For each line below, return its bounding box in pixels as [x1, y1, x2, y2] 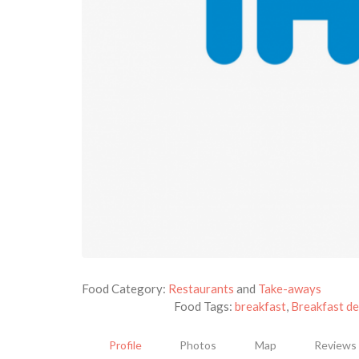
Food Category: [82, 281, 168, 296]
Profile [108, 338, 142, 353]
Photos [179, 338, 216, 353]
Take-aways [258, 281, 321, 296]
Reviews [314, 338, 357, 353]
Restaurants [168, 281, 234, 296]
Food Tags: [174, 299, 236, 314]
